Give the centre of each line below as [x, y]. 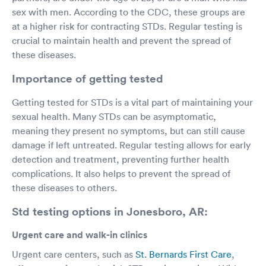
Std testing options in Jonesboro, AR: [110, 211]
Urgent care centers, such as [74, 254]
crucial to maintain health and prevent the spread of [121, 40]
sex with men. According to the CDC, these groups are [129, 12]
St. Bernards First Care [183, 254]
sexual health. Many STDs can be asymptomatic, [114, 116]
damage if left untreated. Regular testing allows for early [131, 145]
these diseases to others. [64, 187]
